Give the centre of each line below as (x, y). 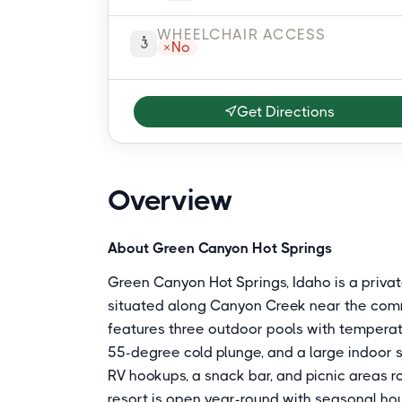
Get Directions (286, 111)
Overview (170, 201)
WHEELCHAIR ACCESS (242, 35)
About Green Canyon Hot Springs (220, 248)
